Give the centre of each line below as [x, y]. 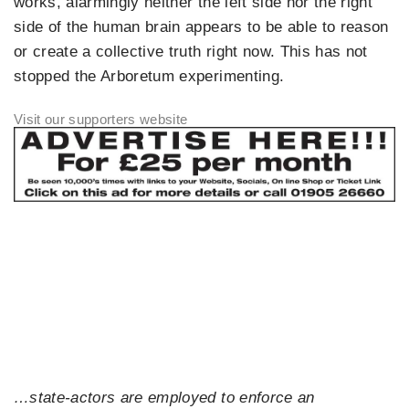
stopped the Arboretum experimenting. [149, 76]
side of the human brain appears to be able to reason [201, 26]
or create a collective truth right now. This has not [191, 51]
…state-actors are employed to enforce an [164, 398]
